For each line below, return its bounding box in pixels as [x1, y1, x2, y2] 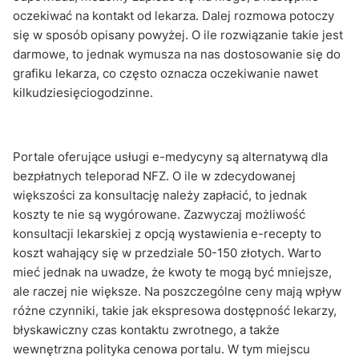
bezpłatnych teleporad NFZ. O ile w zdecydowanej [13, 167, 296, 184]
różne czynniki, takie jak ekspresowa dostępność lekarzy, [13, 302, 337, 318]
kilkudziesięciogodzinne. [13, 84, 153, 100]
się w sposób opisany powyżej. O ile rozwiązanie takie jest [13, 26, 343, 42]
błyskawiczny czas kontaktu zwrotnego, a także [13, 321, 280, 337]
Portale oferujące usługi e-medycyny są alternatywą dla [13, 148, 328, 164]
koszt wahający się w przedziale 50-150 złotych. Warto [13, 244, 321, 260]
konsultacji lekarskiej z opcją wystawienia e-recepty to [13, 225, 321, 241]
